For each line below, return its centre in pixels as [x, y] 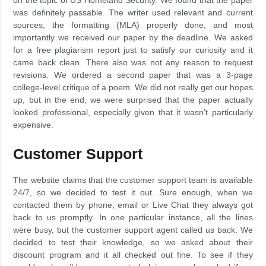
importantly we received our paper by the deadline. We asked [133, 37]
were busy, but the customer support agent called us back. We [133, 229]
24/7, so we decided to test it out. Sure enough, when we [133, 192]
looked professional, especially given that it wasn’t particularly [133, 112]
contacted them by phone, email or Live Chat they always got [133, 205]
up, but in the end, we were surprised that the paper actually [133, 99]
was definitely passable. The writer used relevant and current [133, 12]
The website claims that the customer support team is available [133, 180]
